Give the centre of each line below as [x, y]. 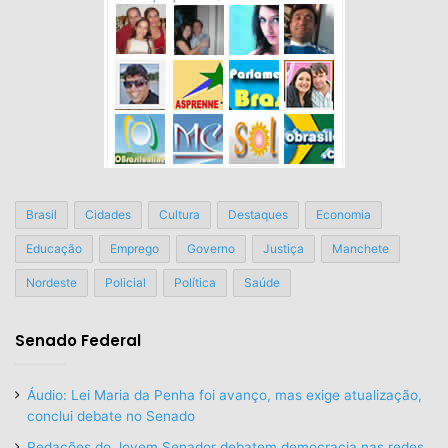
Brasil [41, 214]
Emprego [134, 248]
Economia [343, 214]
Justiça [283, 248]
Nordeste [51, 282]
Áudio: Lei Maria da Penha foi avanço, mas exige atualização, [224, 394]
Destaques [258, 214]
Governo [211, 248]
